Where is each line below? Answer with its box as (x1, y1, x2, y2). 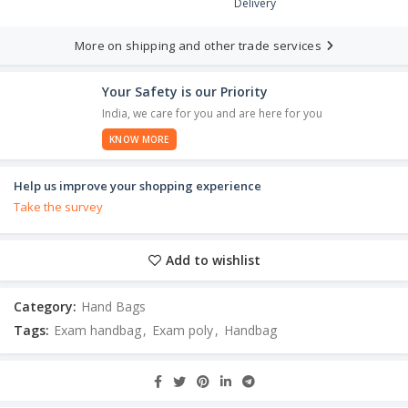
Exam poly (152, 321, 213, 340)
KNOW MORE (109, 133, 169, 147)
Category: (14, 298, 80, 316)
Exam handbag (54, 321, 141, 340)
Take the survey (14, 199, 103, 216)
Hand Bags (81, 298, 146, 316)
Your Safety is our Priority (102, 82, 268, 100)
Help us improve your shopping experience (14, 178, 261, 195)
